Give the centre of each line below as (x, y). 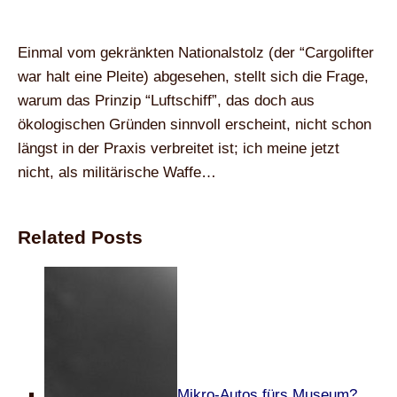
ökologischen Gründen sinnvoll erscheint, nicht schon (195, 125)
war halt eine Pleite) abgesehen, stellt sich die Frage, (193, 77)
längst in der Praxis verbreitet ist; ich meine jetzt (179, 148)
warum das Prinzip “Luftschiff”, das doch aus (166, 101)
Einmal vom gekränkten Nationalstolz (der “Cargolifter (196, 53)
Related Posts (80, 237)
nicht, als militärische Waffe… (117, 172)
